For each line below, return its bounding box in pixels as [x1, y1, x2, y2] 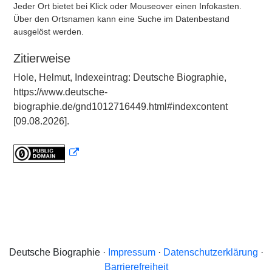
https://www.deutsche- [13, 87, 107, 97]
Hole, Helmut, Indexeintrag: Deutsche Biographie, [13, 72, 226, 83]
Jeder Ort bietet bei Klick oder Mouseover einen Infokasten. [13, 1, 242, 11]
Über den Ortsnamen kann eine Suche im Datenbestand [13, 14, 229, 24]
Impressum [107, 247, 155, 257]
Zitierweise [13, 52, 70, 65]
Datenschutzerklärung [163, 247, 258, 257]
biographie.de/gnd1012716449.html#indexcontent [13, 101, 228, 112]
